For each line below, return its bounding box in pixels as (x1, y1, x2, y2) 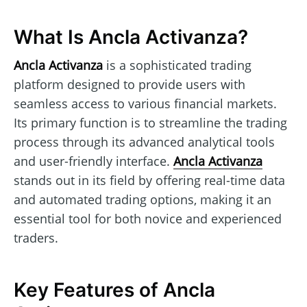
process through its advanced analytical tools (14, 133, 275, 150)
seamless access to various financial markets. (14, 95, 277, 112)
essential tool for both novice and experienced (14, 210, 282, 227)
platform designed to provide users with (14, 75, 245, 93)
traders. (14, 229, 58, 246)
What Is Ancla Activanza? (14, 25, 248, 49)
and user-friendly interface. (14, 152, 173, 169)
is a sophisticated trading (103, 56, 251, 73)
